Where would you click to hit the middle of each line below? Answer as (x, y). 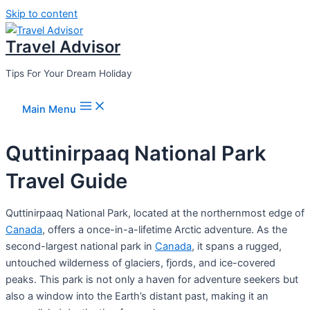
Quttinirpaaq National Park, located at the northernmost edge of (155, 213)
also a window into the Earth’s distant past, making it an (137, 297)
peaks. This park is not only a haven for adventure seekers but (152, 280)
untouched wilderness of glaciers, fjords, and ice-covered (140, 263)
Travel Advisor (63, 47)
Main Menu (49, 110)
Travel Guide (66, 181)
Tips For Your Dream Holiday (69, 73)
